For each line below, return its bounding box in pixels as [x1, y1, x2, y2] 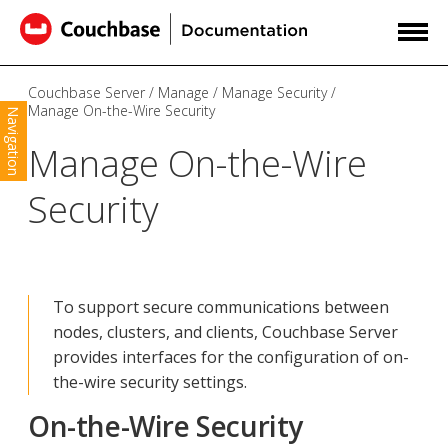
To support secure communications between [53, 296, 389, 319]
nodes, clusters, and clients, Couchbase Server [53, 321, 398, 344]
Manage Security [222, 83, 327, 103]
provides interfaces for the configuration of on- [53, 346, 409, 369]
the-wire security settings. [53, 371, 247, 394]
